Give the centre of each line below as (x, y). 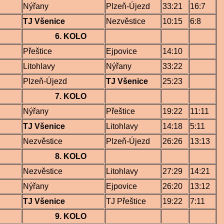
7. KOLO (55, 96)
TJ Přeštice (126, 201)
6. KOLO (71, 36)
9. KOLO (55, 216)
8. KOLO (55, 156)
